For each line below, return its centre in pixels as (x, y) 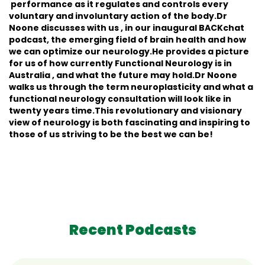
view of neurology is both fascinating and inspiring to (130, 122)
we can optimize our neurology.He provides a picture (129, 51)
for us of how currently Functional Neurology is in (120, 63)
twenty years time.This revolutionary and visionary (125, 111)
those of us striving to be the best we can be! (111, 134)
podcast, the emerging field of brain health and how (127, 40)
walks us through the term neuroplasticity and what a (131, 87)
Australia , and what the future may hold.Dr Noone (123, 75)
